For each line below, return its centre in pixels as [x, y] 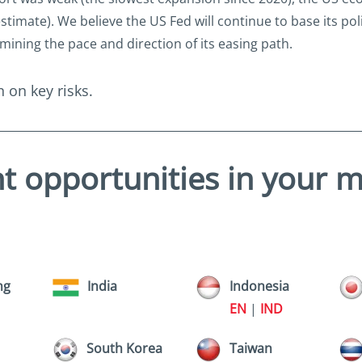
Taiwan [250, 349]
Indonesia [259, 286]
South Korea [124, 349]
